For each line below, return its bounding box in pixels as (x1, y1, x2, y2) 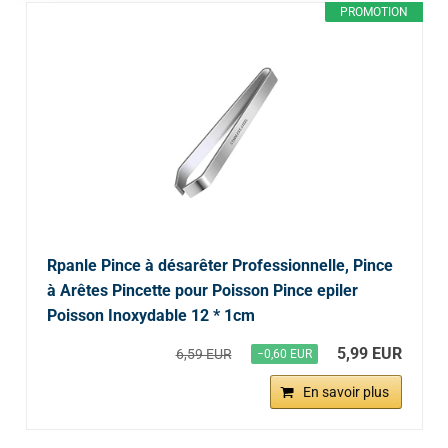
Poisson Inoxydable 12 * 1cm (46, 306, 255, 326)
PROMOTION (339, 5, 408, 20)
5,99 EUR (336, 344, 402, 364)
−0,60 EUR (256, 347, 312, 362)
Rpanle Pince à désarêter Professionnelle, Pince (46, 256, 393, 276)
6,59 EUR (175, 346, 232, 363)
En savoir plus (302, 384, 389, 401)
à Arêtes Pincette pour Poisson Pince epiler (46, 281, 358, 301)
